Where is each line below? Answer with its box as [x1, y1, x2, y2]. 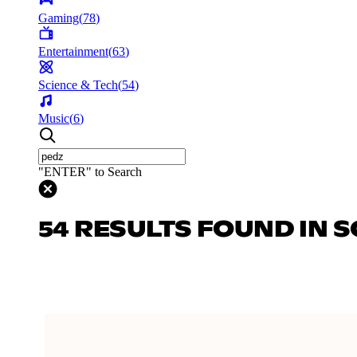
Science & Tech [38, 77, 118, 92]
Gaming [38, 10, 79, 25]
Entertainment [38, 44, 108, 58]
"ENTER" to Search [38, 164, 142, 178]
